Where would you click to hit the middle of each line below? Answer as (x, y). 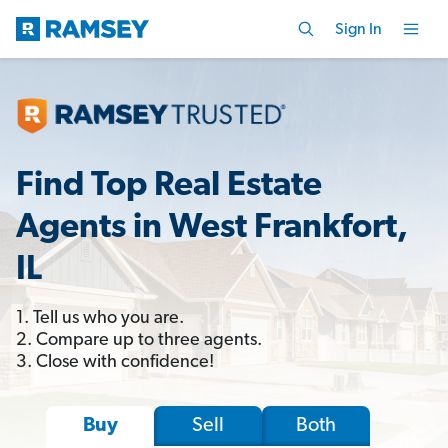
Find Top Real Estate (169, 186)
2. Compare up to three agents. (139, 340)
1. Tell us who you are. (100, 318)
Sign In (358, 29)
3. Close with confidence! (115, 362)
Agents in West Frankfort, (212, 228)
